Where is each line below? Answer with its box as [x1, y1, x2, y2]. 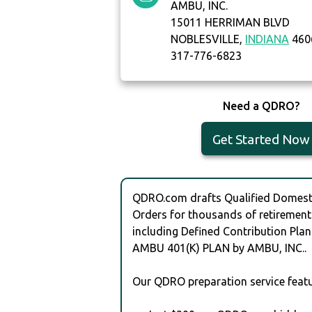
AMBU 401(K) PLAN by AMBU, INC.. [132, 241, 307, 254]
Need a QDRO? [222, 100, 299, 113]
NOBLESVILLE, [171, 33, 246, 46]
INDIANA [245, 33, 290, 46]
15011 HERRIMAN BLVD [171, 16, 290, 29]
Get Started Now [212, 132, 310, 148]
